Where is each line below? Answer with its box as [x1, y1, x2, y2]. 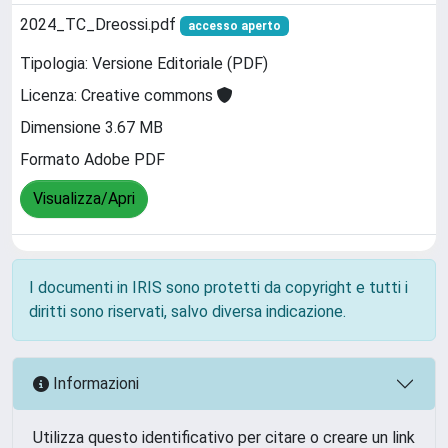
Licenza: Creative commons [20, 86, 217, 106]
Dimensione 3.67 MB [20, 118, 163, 138]
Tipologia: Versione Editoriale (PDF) [20, 54, 268, 74]
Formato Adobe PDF [20, 150, 165, 170]
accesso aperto [187, 18, 281, 33]
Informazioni [49, 374, 139, 394]
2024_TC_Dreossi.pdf [20, 14, 180, 34]
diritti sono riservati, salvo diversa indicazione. [29, 301, 346, 321]
